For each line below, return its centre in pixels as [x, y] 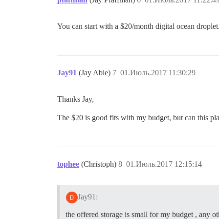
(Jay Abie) [96, 73]
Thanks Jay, [76, 99]
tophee [68, 164]
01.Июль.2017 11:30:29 [158, 73]
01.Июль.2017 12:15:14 [164, 164]
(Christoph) [100, 164]
